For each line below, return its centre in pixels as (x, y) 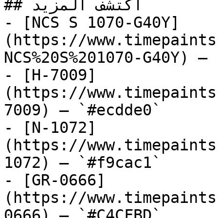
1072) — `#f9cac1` (82, 163)
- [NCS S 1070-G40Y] (92, 22)
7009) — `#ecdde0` (82, 110)
